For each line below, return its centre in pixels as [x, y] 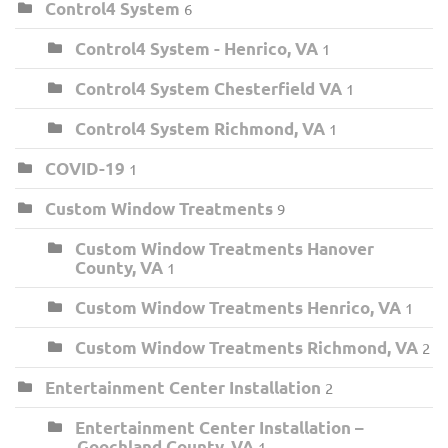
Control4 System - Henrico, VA [196, 48]
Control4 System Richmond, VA [200, 128]
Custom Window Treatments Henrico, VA [238, 307]
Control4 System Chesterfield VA [208, 88]
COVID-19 [85, 168]
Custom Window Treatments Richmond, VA [246, 347]
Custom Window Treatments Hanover [224, 248]
